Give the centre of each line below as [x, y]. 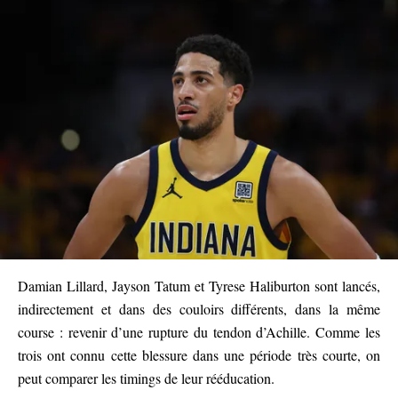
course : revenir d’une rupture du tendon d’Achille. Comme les [199, 331]
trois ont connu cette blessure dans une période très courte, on [199, 354]
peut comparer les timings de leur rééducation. [146, 378]
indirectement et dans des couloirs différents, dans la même [199, 308]
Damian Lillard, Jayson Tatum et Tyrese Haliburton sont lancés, [199, 285]
